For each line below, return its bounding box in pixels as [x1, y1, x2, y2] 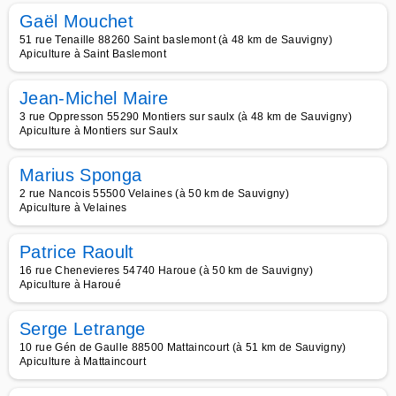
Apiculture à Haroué [19, 278, 122, 291]
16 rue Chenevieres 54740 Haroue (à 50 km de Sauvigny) [19, 264, 313, 277]
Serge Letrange [19, 319, 146, 339]
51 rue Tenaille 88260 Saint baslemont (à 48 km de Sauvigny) [19, 34, 332, 46]
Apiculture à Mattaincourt [19, 355, 146, 368]
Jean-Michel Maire [19, 88, 169, 108]
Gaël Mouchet [19, 11, 133, 31]
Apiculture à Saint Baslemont [19, 48, 166, 60]
